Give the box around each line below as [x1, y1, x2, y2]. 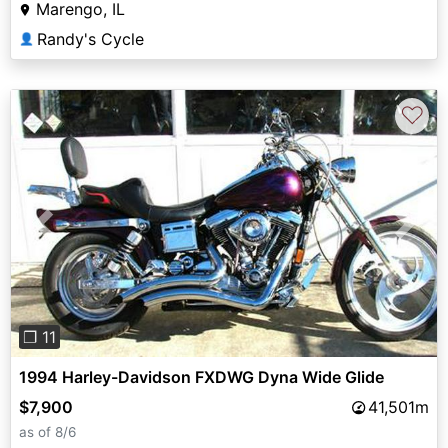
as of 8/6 [19, 424, 76, 441]
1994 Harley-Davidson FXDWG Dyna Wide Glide [19, 367, 384, 388]
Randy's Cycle [37, 29, 144, 50]
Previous [42, 225, 108, 246]
